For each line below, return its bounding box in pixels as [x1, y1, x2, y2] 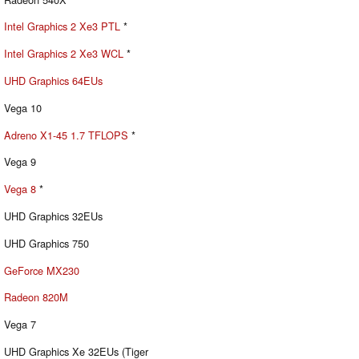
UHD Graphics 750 [4, 235, 89, 251]
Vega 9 [4, 154, 36, 170]
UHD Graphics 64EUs [4, 72, 103, 88]
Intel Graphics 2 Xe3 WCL [4, 46, 123, 62]
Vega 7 [4, 317, 36, 333]
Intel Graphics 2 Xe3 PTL [4, 18, 120, 34]
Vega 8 [4, 181, 36, 197]
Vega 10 [4, 99, 42, 115]
